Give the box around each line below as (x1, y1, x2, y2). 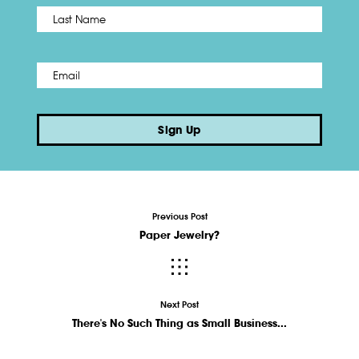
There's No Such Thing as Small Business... (72, 317, 287, 330)
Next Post (160, 299, 199, 311)
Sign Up (158, 123, 201, 138)
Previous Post (151, 211, 208, 223)
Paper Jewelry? (139, 228, 220, 242)
